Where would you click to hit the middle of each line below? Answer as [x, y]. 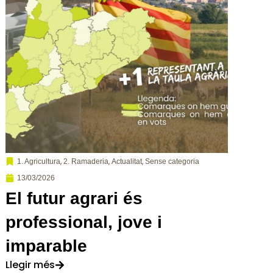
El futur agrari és [74, 198]
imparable [46, 246]
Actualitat [126, 161]
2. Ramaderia [86, 161]
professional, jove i [83, 222]
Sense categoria [172, 161]
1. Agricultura [38, 161]
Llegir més [30, 264]
